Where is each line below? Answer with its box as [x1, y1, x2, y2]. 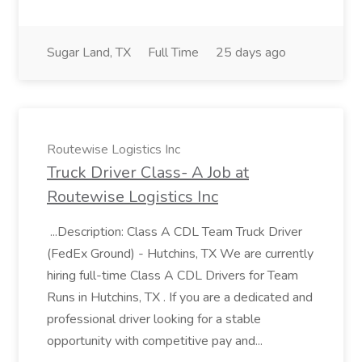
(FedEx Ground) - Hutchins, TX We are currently [47, 245, 314, 263]
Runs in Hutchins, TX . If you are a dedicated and [47, 288, 313, 306]
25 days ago [216, 44, 286, 61]
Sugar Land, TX [47, 44, 131, 61]
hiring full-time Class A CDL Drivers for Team [47, 267, 298, 284]
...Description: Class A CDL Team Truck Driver [47, 223, 302, 241]
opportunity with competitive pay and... [47, 332, 266, 350]
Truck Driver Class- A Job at [47, 162, 249, 183]
